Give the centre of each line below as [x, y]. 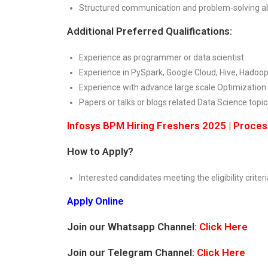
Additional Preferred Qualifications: [150, 31]
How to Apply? [100, 151]
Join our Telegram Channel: [132, 252]
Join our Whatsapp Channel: [133, 226]
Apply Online [95, 201]
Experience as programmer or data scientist [162, 57]
